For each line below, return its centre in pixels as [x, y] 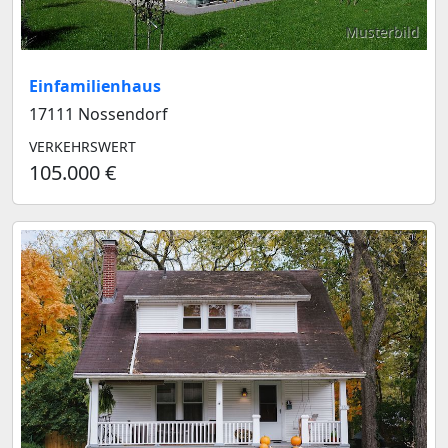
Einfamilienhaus [95, 85]
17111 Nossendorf [98, 113]
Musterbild [382, 31]
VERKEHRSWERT [82, 146]
